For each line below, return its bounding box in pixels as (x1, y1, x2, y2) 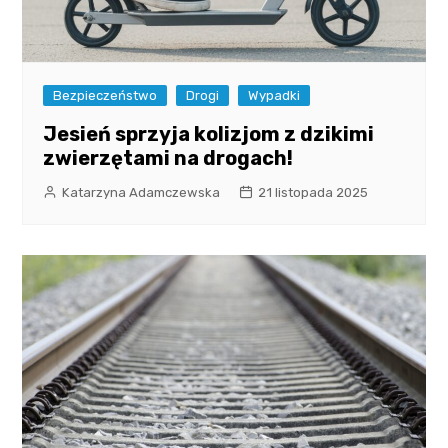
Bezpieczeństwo (53, 87, 158, 103)
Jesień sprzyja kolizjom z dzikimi (43, 121, 375, 146)
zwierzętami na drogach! (43, 145, 294, 170)
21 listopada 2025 (258, 184, 369, 200)
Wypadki (248, 87, 301, 103)
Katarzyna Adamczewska (62, 184, 221, 200)
